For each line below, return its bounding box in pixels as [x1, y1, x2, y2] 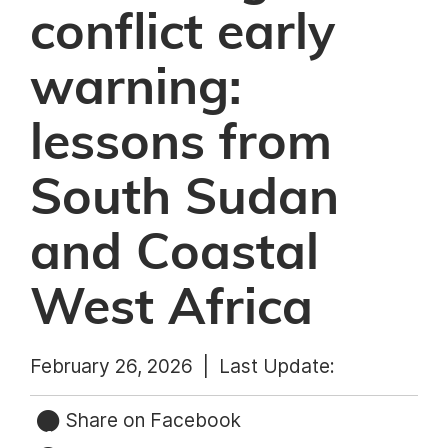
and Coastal [30, 229, 319, 279]
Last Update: [219, 354, 335, 378]
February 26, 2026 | [30, 354, 219, 378]
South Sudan [30, 174, 339, 224]
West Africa [30, 284, 313, 334]
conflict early [30, 9, 335, 59]
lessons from [30, 119, 332, 169]
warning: [30, 64, 242, 114]
